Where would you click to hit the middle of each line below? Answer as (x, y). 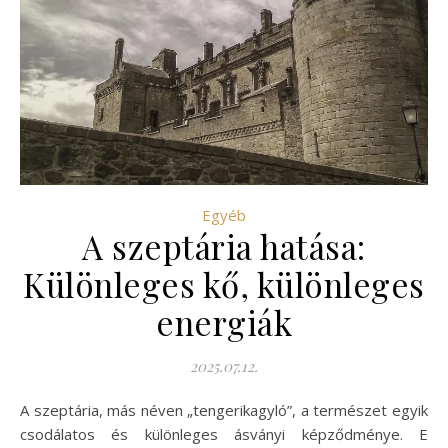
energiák (224, 321)
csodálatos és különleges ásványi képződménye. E (224, 433)
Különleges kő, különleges (224, 283)
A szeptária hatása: (224, 245)
